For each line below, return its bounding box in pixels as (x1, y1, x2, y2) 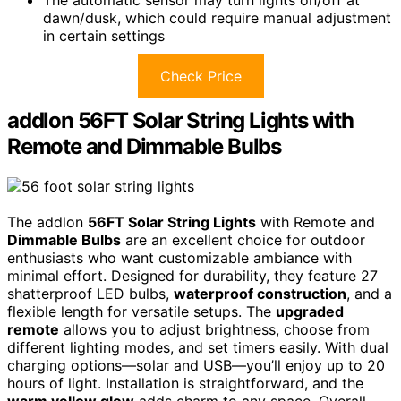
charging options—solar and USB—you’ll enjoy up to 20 (7, 356, 385, 375)
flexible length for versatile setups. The (7, 303, 276, 321)
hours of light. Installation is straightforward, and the (7, 374, 363, 393)
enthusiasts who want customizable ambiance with (7, 249, 352, 268)
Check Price (159, 67, 242, 86)
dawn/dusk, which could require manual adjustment (43, 9, 391, 28)
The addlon (7, 213, 88, 232)
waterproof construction (174, 285, 346, 303)
